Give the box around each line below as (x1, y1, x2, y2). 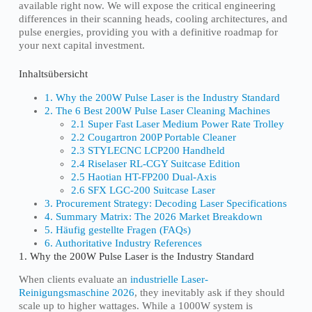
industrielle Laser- (130, 274, 208, 286)
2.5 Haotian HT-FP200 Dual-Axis (70, 171, 217, 182)
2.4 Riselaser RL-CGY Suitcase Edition (70, 157, 240, 169)
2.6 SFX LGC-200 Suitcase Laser (70, 184, 215, 196)
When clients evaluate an (18, 274, 130, 286)
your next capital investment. (18, 39, 145, 51)
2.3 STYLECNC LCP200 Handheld (70, 144, 225, 156)
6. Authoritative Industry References (45, 237, 203, 249)
